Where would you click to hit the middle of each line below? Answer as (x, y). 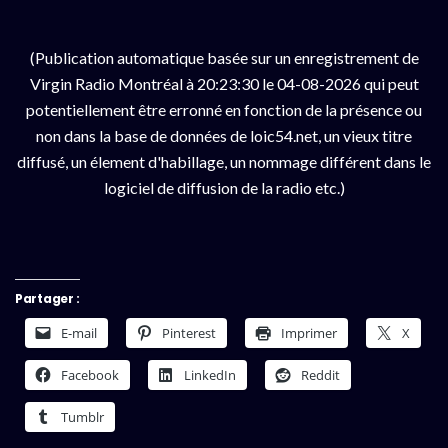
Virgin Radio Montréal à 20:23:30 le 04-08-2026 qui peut (224, 83)
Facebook (90, 374)
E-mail (79, 332)
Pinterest (189, 332)
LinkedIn (210, 374)
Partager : (47, 298)
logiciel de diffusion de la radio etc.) (224, 187)
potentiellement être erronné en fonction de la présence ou (224, 109)
